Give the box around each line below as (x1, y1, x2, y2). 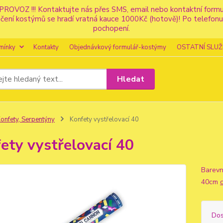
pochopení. (93, 23, 130, 33)
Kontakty (33, 43, 59, 52)
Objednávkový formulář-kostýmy (69, 43, 166, 52)
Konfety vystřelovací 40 (68, 115, 139, 124)
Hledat (117, 73, 145, 85)
